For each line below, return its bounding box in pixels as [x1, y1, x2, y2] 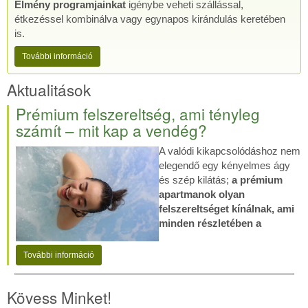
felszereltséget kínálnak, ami [158, 202, 294, 214]
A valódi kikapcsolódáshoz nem [158, 144, 300, 157]
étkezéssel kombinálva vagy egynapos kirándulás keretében [14, 13, 285, 25]
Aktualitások [7, 78, 91, 100]
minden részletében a [158, 217, 261, 229]
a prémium [231, 173, 283, 186]
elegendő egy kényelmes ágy [158, 159, 290, 171]
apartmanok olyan [158, 188, 245, 200]
